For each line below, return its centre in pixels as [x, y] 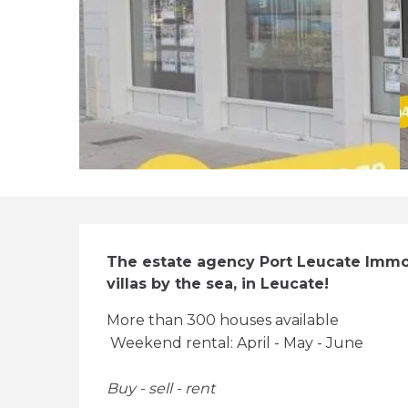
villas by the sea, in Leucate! [218, 284]
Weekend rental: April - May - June [239, 343]
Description [194, 250]
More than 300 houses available [225, 320]
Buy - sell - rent [161, 388]
